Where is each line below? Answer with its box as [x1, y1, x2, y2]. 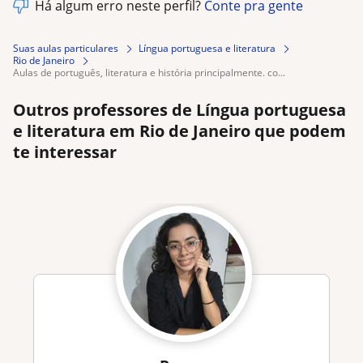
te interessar [13, 141, 117, 164]
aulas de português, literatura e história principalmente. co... [19, 66, 285, 80]
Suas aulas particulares [13, 41, 118, 56]
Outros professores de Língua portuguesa [13, 99, 346, 122]
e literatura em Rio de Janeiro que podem [13, 120, 346, 143]
